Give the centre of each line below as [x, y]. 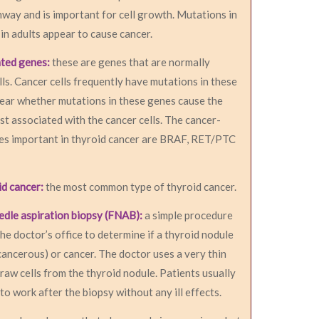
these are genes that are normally [131, 62]
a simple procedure [188, 215]
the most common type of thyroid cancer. [140, 186]
